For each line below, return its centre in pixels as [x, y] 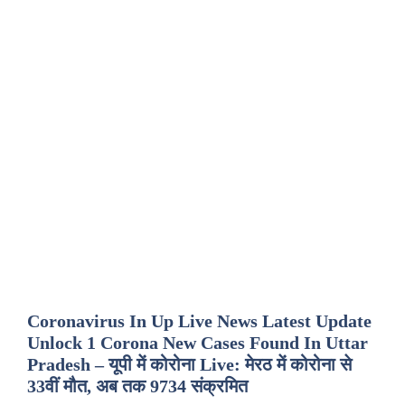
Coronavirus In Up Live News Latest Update [199, 321]
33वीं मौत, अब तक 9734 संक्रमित [137, 386]
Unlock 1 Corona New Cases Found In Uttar [198, 343]
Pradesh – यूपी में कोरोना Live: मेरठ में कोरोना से [189, 364]
